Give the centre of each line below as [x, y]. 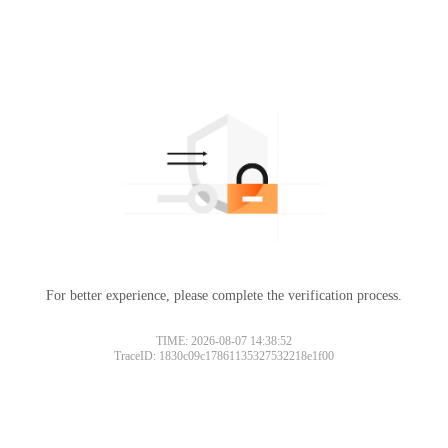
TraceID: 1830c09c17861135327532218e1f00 [224, 355]
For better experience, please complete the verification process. [224, 295]
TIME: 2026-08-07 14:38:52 [224, 340]
